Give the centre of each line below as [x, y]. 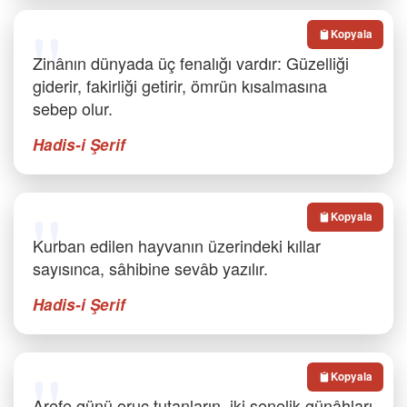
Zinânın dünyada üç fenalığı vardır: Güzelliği [191, 63]
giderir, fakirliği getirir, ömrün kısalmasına [180, 85]
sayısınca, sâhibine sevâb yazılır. [150, 268]
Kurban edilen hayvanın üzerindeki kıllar [177, 245]
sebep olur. [73, 108]
